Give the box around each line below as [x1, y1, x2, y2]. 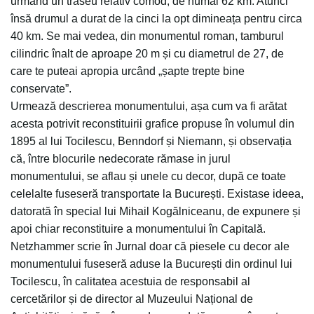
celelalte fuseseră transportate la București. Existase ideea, [11, 188, 303, 200]
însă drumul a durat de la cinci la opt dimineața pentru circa [11, 13, 302, 25]
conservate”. [11, 83, 71, 95]
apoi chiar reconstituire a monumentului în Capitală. [11, 223, 266, 235]
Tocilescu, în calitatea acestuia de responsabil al [11, 275, 250, 287]
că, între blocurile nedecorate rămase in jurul [11, 153, 231, 165]
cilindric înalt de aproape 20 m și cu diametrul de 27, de [11, 48, 284, 60]
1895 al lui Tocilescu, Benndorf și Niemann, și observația [11, 135, 292, 147]
